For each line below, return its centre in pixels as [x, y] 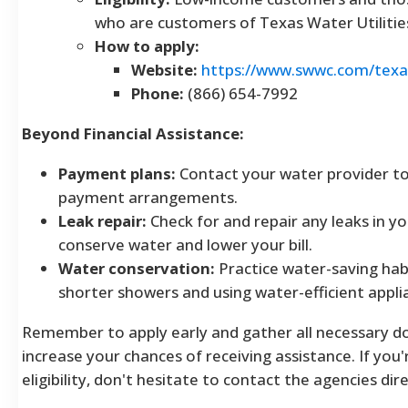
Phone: [158, 93]
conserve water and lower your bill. [185, 244]
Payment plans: [117, 173]
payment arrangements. [148, 197]
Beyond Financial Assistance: [133, 133]
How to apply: [147, 46]
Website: [164, 69]
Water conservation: [137, 268]
